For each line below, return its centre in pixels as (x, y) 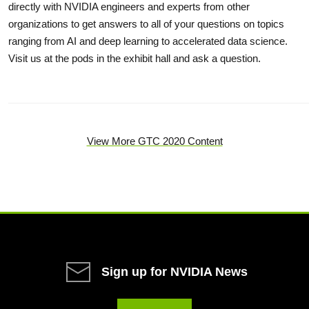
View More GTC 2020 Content (154, 141)
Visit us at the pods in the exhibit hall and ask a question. (134, 59)
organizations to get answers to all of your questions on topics (146, 24)
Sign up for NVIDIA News (175, 272)
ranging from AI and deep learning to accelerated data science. (148, 41)
